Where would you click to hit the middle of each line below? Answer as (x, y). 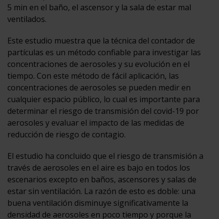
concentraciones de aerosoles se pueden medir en (99, 87)
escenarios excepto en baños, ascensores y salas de (102, 179)
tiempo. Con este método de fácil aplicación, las (93, 76)
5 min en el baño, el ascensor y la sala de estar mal (99, 7)
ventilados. (27, 19)
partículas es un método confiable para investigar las (104, 52)
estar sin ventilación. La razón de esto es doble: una (101, 191)
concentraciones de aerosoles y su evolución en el (99, 64)
